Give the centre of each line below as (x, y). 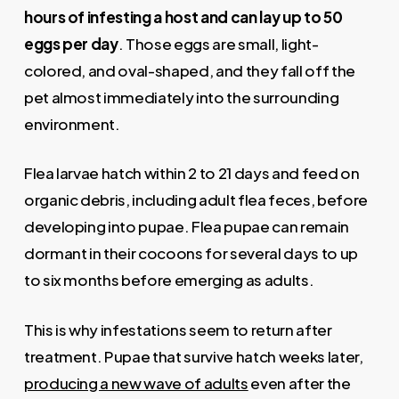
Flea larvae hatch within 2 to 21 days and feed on (191, 173)
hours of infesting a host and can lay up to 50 (183, 16)
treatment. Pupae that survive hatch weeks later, (193, 356)
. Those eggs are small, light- (218, 43)
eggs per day (71, 43)
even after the (299, 383)
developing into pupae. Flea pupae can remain (186, 227)
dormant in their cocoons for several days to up (191, 253)
